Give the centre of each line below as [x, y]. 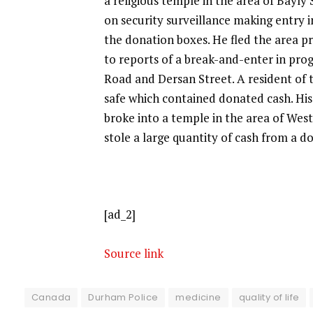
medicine [198, 298]
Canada [51, 298]
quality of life [269, 298]
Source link [134, 254]
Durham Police [123, 298]
